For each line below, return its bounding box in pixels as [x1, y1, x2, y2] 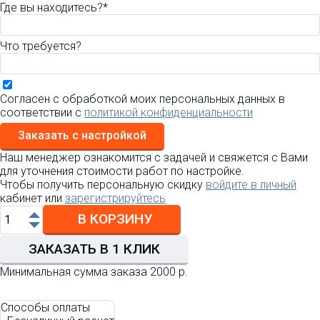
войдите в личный [206, 178, 296, 192]
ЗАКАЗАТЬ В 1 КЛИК [29, 241, 160, 258]
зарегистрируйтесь [65, 191, 166, 206]
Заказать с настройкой [18, 129, 146, 143]
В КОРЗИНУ [78, 211, 153, 228]
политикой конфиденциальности [84, 106, 253, 120]
